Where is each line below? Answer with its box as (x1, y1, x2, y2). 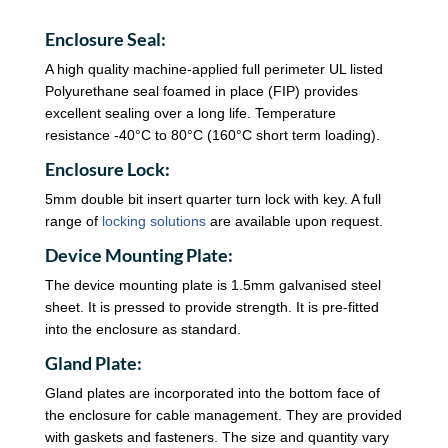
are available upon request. (205, 213, 383, 230)
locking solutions (101, 213, 206, 230)
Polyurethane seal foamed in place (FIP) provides (44, 83, 358, 100)
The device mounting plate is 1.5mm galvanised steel (44, 277, 381, 294)
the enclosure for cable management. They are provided (44, 407, 402, 424)
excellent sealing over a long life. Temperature (44, 105, 336, 122)
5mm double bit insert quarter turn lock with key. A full (44, 191, 381, 208)
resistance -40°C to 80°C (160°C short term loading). (44, 127, 380, 144)
